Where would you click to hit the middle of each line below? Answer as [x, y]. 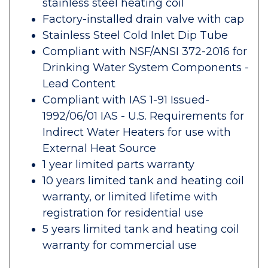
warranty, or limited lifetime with [130, 197]
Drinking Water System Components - [146, 68]
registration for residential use [123, 213]
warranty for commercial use [120, 245]
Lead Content [79, 84]
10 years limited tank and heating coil [143, 181]
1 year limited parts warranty [118, 165]
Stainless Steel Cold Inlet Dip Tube [135, 35]
